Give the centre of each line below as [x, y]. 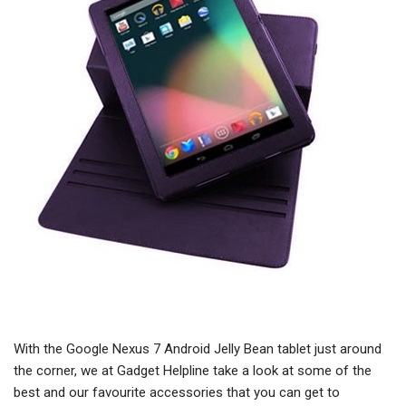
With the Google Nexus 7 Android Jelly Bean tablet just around [198, 349]
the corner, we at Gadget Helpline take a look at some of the [193, 371]
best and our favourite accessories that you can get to [177, 392]
